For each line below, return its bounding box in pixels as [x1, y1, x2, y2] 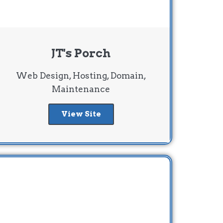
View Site [61, 109, 101, 118]
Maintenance [52, 84, 111, 94]
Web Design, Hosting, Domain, [15, 70, 146, 81]
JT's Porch [51, 46, 111, 60]
